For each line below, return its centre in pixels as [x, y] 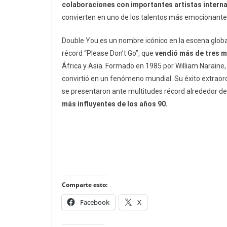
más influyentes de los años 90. [116, 104]
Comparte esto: [85, 185]
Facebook [95, 202]
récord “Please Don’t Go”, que [108, 53]
